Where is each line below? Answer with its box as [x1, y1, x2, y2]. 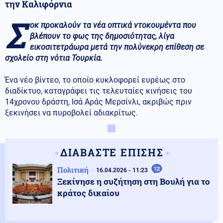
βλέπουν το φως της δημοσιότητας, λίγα [30, 31, 174, 41]
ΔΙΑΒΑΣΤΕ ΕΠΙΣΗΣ [60, 145, 164, 159]
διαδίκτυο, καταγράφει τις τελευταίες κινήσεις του [5, 86, 192, 96]
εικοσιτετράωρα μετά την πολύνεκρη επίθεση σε [30, 42, 204, 52]
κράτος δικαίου [57, 187, 119, 199]
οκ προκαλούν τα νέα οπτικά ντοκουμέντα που [30, 20, 196, 30]
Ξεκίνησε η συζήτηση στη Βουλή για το [57, 175, 210, 187]
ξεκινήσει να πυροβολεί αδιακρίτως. [5, 108, 138, 117]
